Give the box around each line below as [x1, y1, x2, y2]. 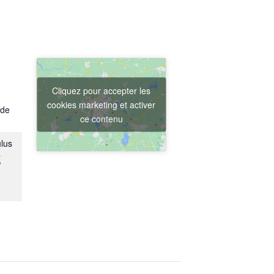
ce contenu [80, 112, 123, 125]
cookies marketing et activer [47, 98, 155, 111]
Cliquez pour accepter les [52, 84, 150, 97]
